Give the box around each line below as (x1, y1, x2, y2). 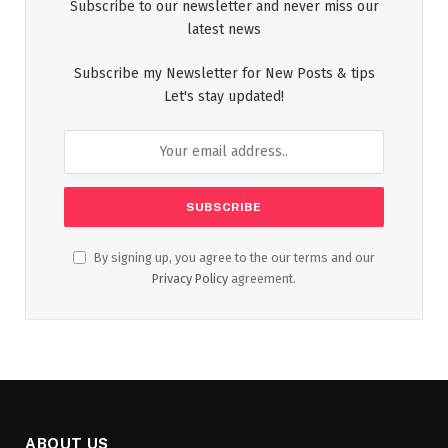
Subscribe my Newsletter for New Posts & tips (73, 64, 375, 82)
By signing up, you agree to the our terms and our (91, 249, 375, 265)
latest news (187, 20, 261, 38)
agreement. (228, 270, 296, 286)
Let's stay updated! (164, 87, 284, 105)
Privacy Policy (152, 270, 228, 286)
